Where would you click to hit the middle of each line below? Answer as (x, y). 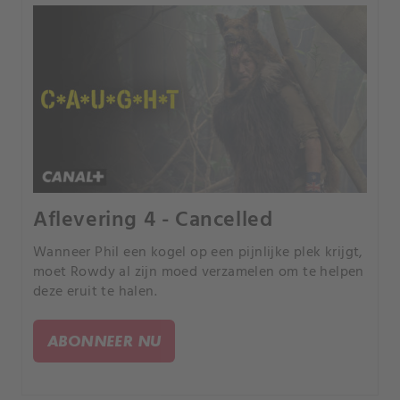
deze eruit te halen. (95, 292)
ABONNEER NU (104, 340)
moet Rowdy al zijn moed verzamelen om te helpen (199, 272)
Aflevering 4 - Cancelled (153, 220)
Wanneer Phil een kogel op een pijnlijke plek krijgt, (198, 252)
